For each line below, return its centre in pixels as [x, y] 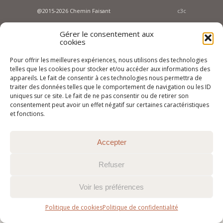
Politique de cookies [74, 207]
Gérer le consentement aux [107, 34]
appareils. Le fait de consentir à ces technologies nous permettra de [106, 78]
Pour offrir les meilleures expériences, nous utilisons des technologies [109, 60]
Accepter [111, 142]
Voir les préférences [111, 187]
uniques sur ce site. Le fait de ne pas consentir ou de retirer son [99, 96]
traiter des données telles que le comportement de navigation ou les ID [111, 87]
